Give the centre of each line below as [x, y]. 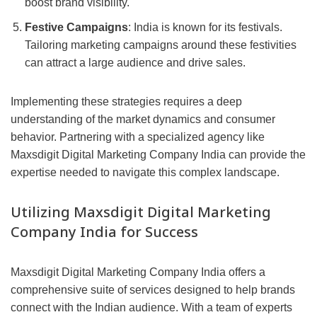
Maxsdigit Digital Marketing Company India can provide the [158, 155]
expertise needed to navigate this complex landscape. [145, 173]
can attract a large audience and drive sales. [135, 63]
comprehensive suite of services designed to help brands [153, 290]
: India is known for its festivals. [205, 28]
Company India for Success [104, 232]
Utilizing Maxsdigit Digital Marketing [141, 212]
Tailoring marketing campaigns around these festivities [161, 45]
